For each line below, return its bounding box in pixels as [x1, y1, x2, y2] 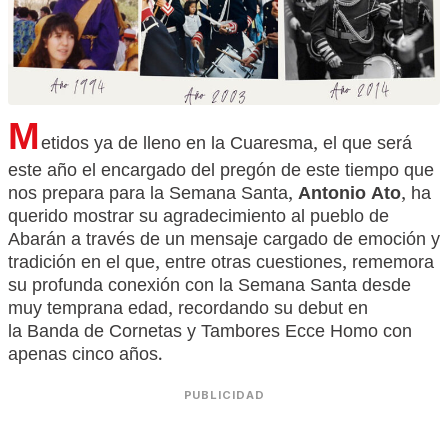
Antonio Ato [298, 182, 401, 211]
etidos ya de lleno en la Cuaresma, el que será [40, 132, 412, 161]
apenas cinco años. [8, 343, 163, 372]
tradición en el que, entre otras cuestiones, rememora [8, 251, 434, 280]
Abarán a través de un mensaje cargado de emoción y [8, 228, 440, 257]
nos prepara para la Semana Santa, [8, 182, 298, 211]
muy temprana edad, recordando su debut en [8, 297, 368, 326]
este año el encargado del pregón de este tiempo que [8, 159, 434, 188]
